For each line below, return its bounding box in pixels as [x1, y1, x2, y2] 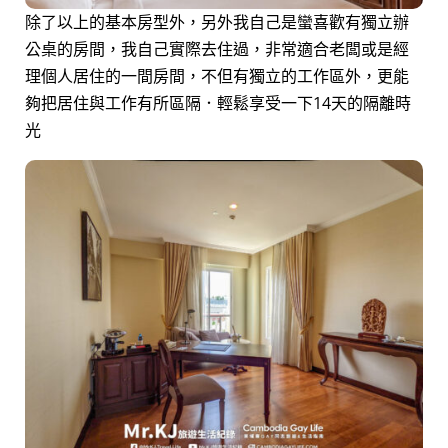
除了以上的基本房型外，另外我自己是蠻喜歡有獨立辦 [25, 11, 409, 34]
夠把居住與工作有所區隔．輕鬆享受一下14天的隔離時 [25, 92, 411, 115]
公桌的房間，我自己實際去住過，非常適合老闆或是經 [25, 38, 409, 61]
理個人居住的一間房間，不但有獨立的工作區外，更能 [25, 65, 409, 88]
